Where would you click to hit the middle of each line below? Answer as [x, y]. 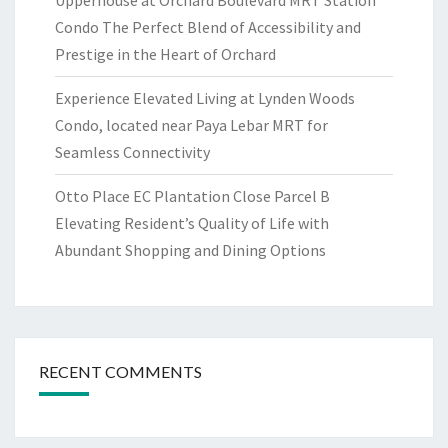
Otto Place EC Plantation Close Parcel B [192, 196]
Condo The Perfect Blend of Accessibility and [208, 27]
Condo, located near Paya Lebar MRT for [191, 125]
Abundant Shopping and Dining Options [190, 250]
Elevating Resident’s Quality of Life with [192, 223]
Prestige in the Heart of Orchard [165, 54]
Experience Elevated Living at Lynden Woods [205, 98]
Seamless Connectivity [132, 152]
